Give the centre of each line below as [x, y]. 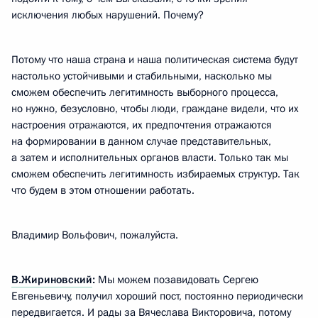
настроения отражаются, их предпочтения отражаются [142, 125]
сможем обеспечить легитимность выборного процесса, [145, 92]
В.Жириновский [52, 280]
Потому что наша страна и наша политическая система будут [155, 60]
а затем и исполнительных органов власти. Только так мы [150, 158]
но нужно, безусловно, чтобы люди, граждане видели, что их [155, 109]
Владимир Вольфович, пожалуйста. [95, 235]
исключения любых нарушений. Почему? [108, 15]
